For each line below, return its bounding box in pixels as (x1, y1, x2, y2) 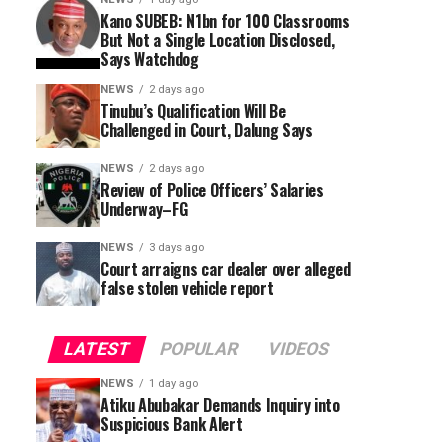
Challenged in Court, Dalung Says (100, 118, 313, 142)
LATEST (60, 339, 133, 359)
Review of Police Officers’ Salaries (100, 178, 324, 202)
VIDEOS (264, 339, 332, 359)
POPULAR (156, 339, 241, 359)
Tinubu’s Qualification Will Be (100, 99, 286, 123)
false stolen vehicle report (100, 276, 274, 300)
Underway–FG (100, 197, 188, 221)
